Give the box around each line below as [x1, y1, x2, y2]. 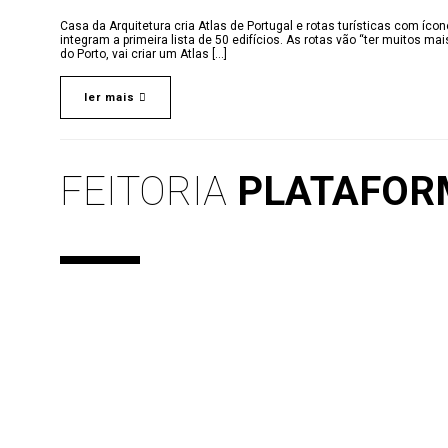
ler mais [84, 91, 139, 104]
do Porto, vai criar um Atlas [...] [60, 47, 227, 61]
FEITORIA [60, 168, 237, 215]
